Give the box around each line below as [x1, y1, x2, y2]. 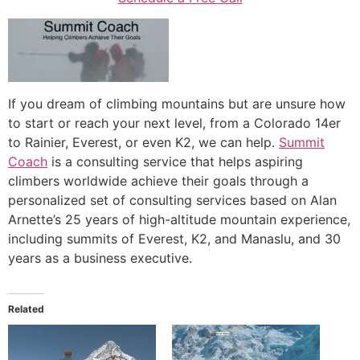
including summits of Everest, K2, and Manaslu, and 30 [8, 230, 341, 247]
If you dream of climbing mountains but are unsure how [8, 95, 346, 112]
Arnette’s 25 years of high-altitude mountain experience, [8, 211, 350, 227]
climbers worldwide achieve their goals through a [8, 172, 309, 189]
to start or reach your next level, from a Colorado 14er [8, 114, 341, 131]
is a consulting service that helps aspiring [47, 153, 303, 170]
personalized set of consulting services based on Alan [8, 191, 337, 208]
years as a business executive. [8, 249, 192, 266]
